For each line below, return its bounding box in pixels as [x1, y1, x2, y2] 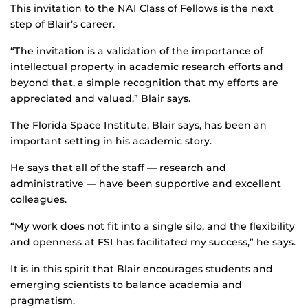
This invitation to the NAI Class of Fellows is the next [10, 2, 274, 15]
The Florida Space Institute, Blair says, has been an [10, 119, 267, 132]
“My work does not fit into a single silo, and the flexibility [10, 220, 295, 233]
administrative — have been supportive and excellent [10, 177, 281, 190]
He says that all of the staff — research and [10, 162, 226, 175]
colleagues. [10, 193, 67, 206]
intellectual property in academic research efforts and [10, 60, 283, 74]
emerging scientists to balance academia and [10, 278, 242, 291]
